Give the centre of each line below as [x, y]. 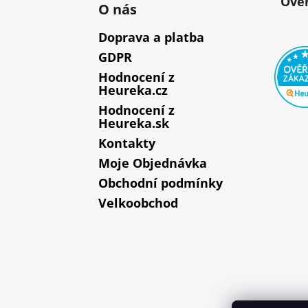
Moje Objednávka [153, 163]
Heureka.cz [133, 90]
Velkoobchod [138, 203]
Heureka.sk [134, 123]
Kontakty [127, 143]
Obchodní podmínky [161, 183]
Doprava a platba [151, 37]
